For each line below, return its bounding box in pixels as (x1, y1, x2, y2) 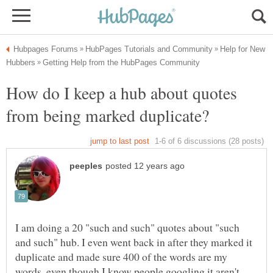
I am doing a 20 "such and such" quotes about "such (15, 220, 239, 235)
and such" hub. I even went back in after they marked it (15, 235, 252, 250)
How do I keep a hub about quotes (6, 81, 237, 104)
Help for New (220, 44, 265, 54)
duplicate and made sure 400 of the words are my (15, 249, 227, 264)
